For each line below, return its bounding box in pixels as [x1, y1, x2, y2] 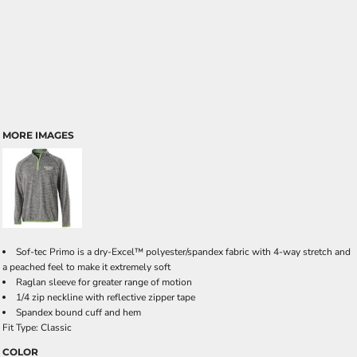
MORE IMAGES [2, 129, 74, 141]
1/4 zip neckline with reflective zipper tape [16, 291, 195, 304]
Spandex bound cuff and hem [16, 306, 141, 319]
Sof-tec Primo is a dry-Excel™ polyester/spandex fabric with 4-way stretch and [16, 245, 351, 258]
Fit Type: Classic [2, 321, 72, 334]
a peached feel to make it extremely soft [2, 261, 171, 273]
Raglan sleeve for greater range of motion [16, 276, 192, 288]
